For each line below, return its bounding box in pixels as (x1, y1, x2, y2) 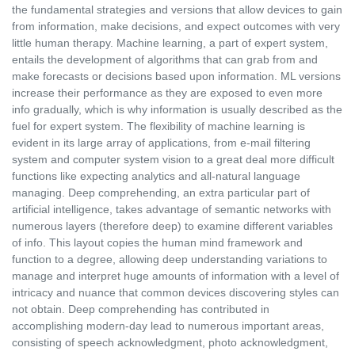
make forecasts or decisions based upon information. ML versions (12, 70, 341, 83)
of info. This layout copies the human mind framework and (12, 236, 303, 250)
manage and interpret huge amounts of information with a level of (12, 269, 339, 283)
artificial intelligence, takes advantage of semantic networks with (12, 203, 331, 216)
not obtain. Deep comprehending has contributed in (12, 303, 269, 316)
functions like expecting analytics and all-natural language (12, 170, 300, 183)
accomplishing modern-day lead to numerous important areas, (12, 319, 324, 333)
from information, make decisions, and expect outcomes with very (12, 20, 340, 33)
